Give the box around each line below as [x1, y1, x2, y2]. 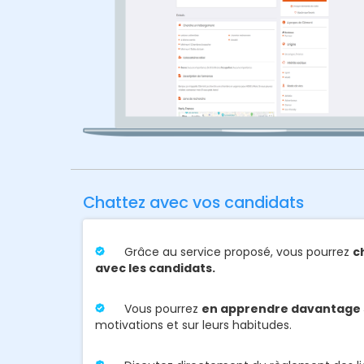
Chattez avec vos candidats [83, 190, 304, 214]
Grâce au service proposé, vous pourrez [121, 243, 353, 260]
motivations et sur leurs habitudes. [95, 316, 292, 333]
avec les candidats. [95, 259, 215, 276]
